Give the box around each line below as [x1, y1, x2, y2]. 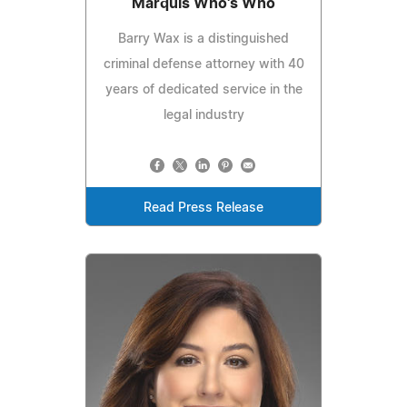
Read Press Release [144, 202, 263, 215]
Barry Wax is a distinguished [118, 33, 289, 46]
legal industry [163, 109, 244, 123]
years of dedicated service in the [104, 84, 303, 97]
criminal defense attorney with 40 [103, 58, 304, 72]
